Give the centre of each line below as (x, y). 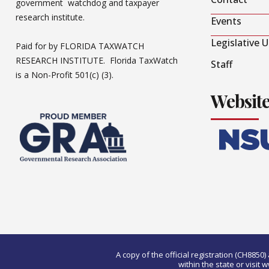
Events (226, 21)
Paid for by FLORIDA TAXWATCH (80, 46)
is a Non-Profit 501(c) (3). (66, 75)
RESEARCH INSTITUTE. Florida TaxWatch (97, 61)
